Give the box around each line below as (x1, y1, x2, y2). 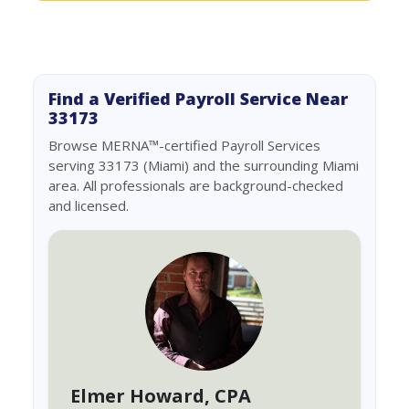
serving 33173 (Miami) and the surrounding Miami (48, 156, 359, 174)
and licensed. (48, 196, 129, 215)
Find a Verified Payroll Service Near (48, 88, 348, 110)
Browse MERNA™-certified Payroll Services (48, 136, 320, 154)
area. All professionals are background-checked (48, 176, 343, 194)
